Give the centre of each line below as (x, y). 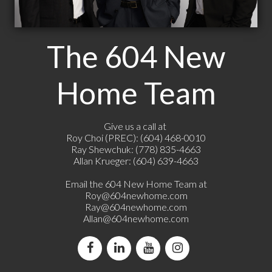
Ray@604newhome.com (136, 207)
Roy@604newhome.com (136, 195)
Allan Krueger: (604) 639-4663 (136, 161)
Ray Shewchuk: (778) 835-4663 (136, 149)
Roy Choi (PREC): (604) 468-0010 (136, 138)
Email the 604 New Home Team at (136, 184)
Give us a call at (136, 126)
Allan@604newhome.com (136, 219)
